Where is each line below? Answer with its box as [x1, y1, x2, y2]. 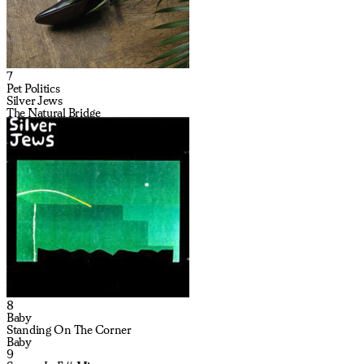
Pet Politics [6, 81, 60, 95]
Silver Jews [6, 93, 63, 107]
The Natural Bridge [6, 106, 101, 119]
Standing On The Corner [6, 323, 132, 336]
